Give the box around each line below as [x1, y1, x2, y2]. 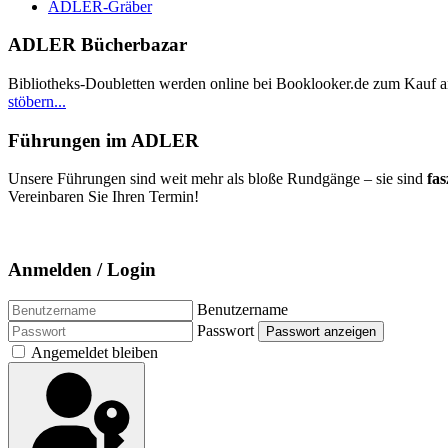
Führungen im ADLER [8, 129, 199, 151]
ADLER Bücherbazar [8, 34, 187, 56]
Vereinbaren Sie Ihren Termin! [8, 188, 199, 206]
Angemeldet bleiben [31, 343, 158, 361]
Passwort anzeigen [266, 323, 376, 339]
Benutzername [197, 300, 288, 318]
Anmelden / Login [8, 259, 156, 281]
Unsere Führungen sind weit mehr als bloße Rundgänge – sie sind [8, 170, 427, 188]
